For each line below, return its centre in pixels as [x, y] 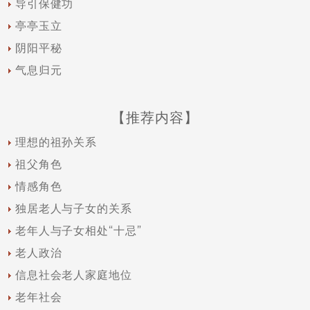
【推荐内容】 [155, 118]
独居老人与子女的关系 [73, 209]
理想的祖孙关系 [56, 142]
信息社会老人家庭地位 [73, 275]
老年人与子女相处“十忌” [78, 231]
